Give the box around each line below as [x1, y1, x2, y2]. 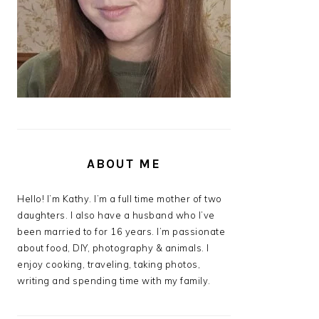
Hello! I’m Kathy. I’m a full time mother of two [17, 193, 222, 204]
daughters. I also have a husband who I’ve [17, 209, 215, 221]
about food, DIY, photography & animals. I [17, 242, 209, 253]
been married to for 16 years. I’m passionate [17, 226, 225, 237]
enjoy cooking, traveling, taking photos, [17, 258, 200, 270]
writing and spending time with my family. [17, 275, 211, 286]
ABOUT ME [87, 157, 161, 171]
